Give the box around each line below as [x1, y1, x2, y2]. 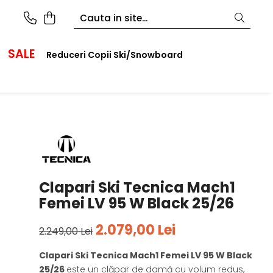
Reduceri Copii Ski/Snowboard [46, 49, 183, 61]
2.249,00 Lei [39, 224, 93, 238]
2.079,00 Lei [96, 221, 176, 239]
